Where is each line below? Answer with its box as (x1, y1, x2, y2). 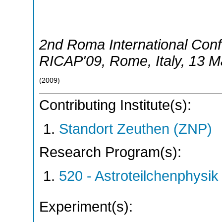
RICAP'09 (39, 53, 102, 69)
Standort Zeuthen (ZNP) (59, 120, 212, 137)
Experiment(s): (39, 198, 133, 215)
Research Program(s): (39, 144, 181, 161)
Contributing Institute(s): (39, 97, 191, 113)
